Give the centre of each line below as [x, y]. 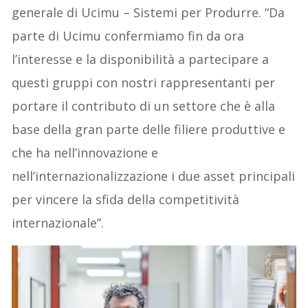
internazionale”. [58, 222]
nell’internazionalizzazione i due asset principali [154, 176]
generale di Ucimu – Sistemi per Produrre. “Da [148, 12]
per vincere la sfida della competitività [126, 199]
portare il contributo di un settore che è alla [144, 106]
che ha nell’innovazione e [85, 152]
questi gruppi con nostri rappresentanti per [144, 82]
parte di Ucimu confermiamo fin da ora [128, 35]
